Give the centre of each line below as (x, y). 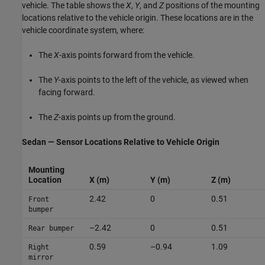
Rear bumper (51, 228)
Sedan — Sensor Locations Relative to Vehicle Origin (121, 142)
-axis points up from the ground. (117, 117)
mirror (41, 257)
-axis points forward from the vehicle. (127, 55)
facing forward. (67, 92)
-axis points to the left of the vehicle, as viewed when (153, 80)
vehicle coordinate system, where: (83, 30)
